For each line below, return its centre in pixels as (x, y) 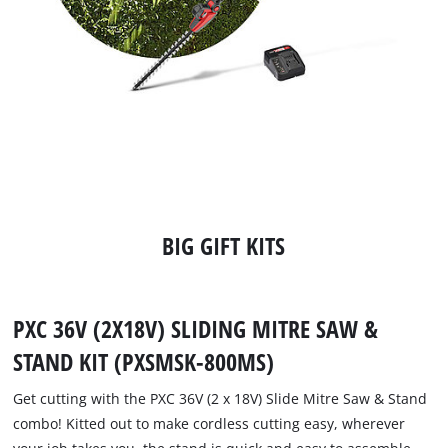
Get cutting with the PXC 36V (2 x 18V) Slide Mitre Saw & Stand (220, 398)
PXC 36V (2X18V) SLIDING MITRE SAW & (196, 328)
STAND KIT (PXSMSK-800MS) (144, 361)
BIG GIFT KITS (224, 245)
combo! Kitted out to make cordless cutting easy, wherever (209, 423)
